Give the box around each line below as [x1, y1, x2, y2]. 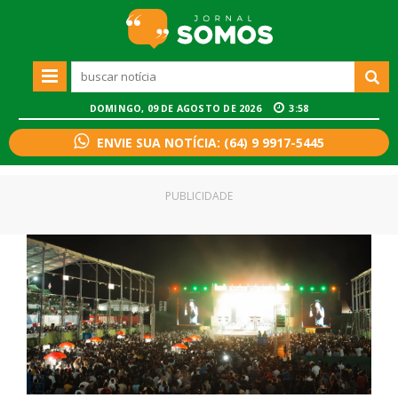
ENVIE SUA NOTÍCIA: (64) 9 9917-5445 [97, 134, 324, 152]
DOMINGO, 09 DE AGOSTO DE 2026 [89, 102, 265, 115]
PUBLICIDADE [165, 188, 233, 204]
